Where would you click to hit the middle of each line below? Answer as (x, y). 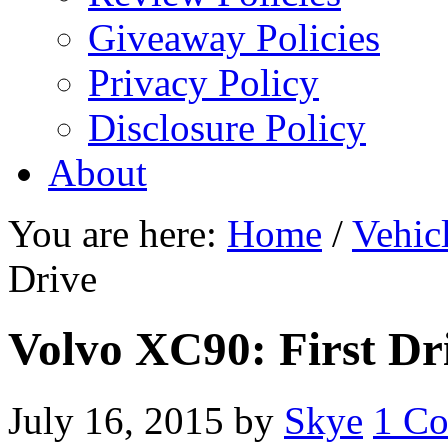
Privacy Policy (203, 82)
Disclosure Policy (227, 127)
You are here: (117, 233)
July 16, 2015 (116, 420)
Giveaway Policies (234, 37)
